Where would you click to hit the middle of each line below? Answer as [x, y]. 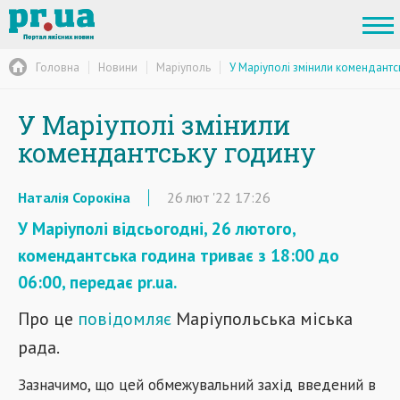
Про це [48, 319]
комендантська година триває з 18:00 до [179, 255]
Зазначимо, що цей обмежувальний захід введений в [197, 385]
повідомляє [127, 319]
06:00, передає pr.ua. [97, 282]
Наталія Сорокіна [74, 197]
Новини [118, 67]
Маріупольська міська [264, 319]
